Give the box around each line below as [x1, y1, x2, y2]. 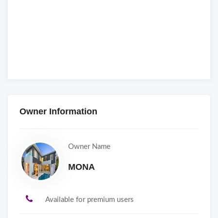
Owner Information [19, 106, 97, 116]
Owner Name [68, 143, 110, 150]
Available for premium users [45, 196, 134, 203]
